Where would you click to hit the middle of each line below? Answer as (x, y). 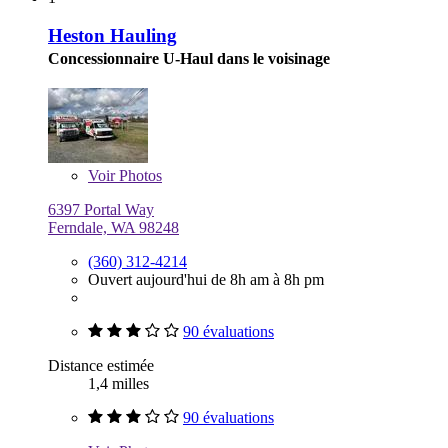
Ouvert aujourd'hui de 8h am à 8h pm (206, 280)
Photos (138, 176)
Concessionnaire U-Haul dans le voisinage (189, 59)
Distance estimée (101, 366)
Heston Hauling (112, 36)
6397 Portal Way (101, 210)
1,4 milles (118, 384)
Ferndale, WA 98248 (113, 228)
